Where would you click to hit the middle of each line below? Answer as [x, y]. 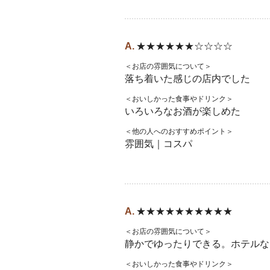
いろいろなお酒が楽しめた [183, 111]
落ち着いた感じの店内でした [187, 79]
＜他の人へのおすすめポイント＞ [179, 131]
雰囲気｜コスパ [159, 144]
